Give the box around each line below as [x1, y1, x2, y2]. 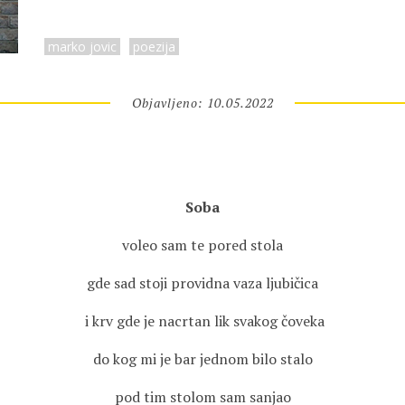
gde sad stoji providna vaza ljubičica [87, 273, 318, 293]
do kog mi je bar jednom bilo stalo [92, 349, 313, 369]
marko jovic [48, 38, 117, 55]
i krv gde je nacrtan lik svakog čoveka [80, 311, 325, 331]
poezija [133, 38, 175, 55]
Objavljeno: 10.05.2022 [131, 94, 274, 111]
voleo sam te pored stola [122, 235, 283, 255]
